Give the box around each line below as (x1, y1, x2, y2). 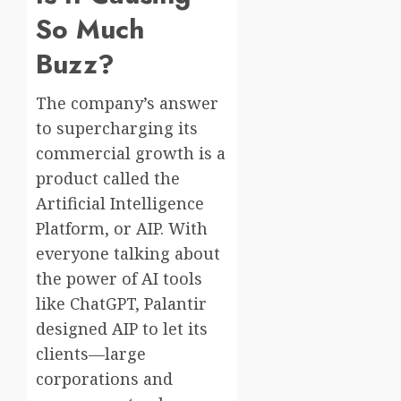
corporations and (36, 368, 173, 390)
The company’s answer (36, 92, 218, 115)
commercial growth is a (36, 142, 226, 165)
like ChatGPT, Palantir (36, 293, 207, 315)
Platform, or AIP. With (36, 218, 208, 240)
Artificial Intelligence (36, 192, 204, 215)
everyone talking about (36, 243, 220, 265)
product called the (36, 167, 180, 190)
